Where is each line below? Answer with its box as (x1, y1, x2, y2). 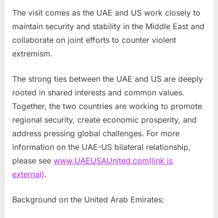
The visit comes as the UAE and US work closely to (12, 8, 200, 18)
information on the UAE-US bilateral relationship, (12, 142, 191, 152)
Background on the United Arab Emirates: (12, 195, 164, 205)
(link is (149, 156, 173, 166)
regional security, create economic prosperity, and (12, 115, 197, 125)
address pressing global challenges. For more (12, 128, 180, 139)
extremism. (12, 49, 53, 59)
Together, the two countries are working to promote (12, 101, 202, 111)
